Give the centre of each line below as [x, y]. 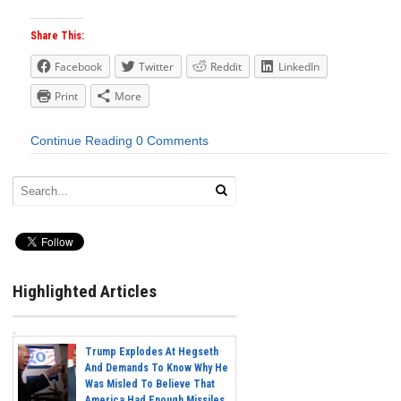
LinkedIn [299, 67]
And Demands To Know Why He [157, 368]
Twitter [156, 67]
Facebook [78, 67]
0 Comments [172, 141]
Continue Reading [81, 141]
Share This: [57, 36]
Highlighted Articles [85, 291]
